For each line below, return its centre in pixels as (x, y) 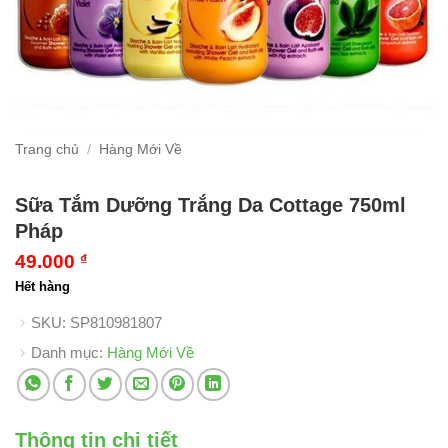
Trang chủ (47, 149)
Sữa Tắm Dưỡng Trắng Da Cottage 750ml (210, 204)
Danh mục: (69, 352)
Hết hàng (42, 286)
